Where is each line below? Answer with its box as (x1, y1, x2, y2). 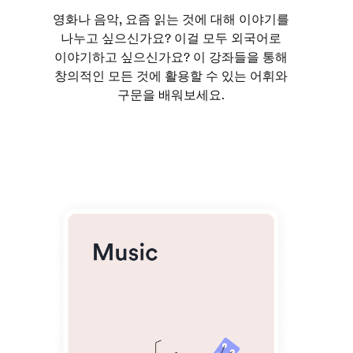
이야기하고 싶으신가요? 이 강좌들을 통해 (54, 48, 288, 65)
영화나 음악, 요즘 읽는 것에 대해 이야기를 (53, 10, 289, 28)
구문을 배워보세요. (117, 86, 225, 103)
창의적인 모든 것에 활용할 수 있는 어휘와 (54, 67, 288, 84)
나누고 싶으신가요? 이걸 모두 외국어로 (61, 29, 281, 46)
